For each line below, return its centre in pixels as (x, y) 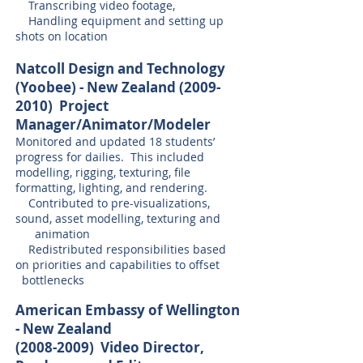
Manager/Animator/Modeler (113, 124)
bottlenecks (50, 280)
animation (53, 234)
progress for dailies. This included (110, 157)
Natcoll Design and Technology (120, 68)
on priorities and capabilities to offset (127, 265)
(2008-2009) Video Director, (110, 347)
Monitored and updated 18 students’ (115, 141)
